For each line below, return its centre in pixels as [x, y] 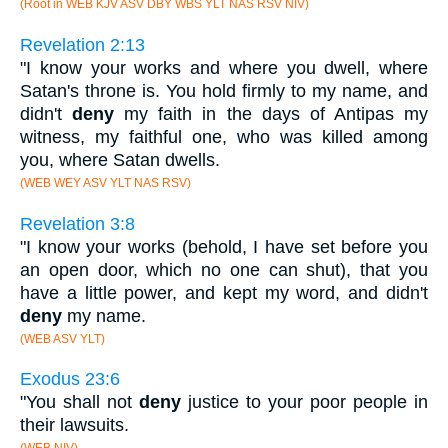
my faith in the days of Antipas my [271, 114]
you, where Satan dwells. [120, 160]
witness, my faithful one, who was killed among [224, 137]
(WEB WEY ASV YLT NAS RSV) [105, 183]
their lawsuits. [74, 425]
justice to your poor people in [304, 402]
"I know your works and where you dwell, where [224, 68]
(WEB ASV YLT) [62, 338]
